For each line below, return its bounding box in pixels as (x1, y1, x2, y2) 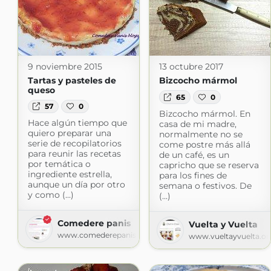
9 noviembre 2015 (27, 60, 102, 72)
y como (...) (27, 189, 74, 201)
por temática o (27, 158, 91, 170)
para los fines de (158, 169, 227, 181)
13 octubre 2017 (158, 61, 223, 73)
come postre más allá (158, 139, 250, 150)
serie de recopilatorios (27, 138, 122, 149)
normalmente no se (158, 128, 243, 140)
